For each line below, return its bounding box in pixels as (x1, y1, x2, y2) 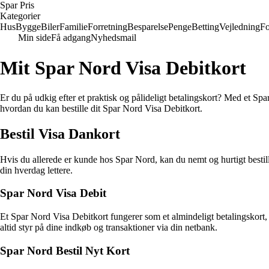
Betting (192, 22, 219, 32)
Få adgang (51, 32, 91, 43)
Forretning (88, 22, 127, 32)
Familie (59, 22, 88, 32)
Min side (18, 32, 51, 43)
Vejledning (219, 22, 260, 32)
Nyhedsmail (91, 32, 136, 43)
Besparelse (127, 22, 168, 32)
